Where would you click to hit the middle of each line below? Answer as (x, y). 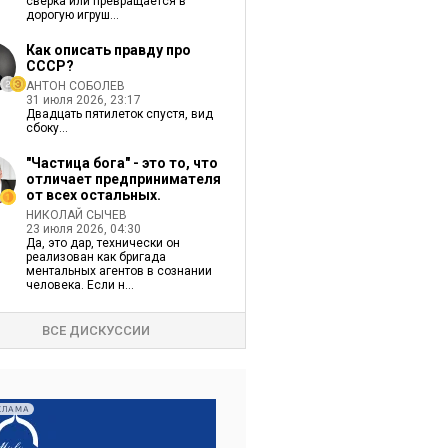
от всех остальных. (93, 195)
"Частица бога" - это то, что (121, 163)
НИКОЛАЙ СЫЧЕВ (76, 215)
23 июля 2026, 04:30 (83, 229)
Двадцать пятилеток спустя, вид (119, 114)
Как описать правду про (108, 50)
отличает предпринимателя (123, 179)
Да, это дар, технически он (102, 243)
